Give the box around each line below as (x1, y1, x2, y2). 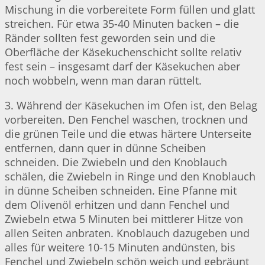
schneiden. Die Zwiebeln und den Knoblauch (5, 155, 227, 170)
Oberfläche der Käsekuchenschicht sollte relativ (5, 45, 241, 60)
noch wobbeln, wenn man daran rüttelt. (5, 73, 202, 88)
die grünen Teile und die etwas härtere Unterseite (5, 127, 251, 141)
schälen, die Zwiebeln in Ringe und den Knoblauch (5, 169, 256, 184)
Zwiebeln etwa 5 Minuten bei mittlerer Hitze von (5, 212, 243, 227)
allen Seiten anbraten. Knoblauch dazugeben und (5, 226, 250, 241)
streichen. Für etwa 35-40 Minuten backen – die (5, 17, 239, 31)
